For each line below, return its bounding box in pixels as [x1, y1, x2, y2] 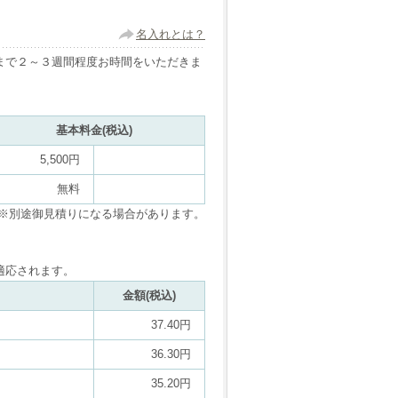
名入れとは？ [136, 28, 205, 41]
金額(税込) [123, 289, 176, 302]
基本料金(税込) [55, 123, 132, 137]
